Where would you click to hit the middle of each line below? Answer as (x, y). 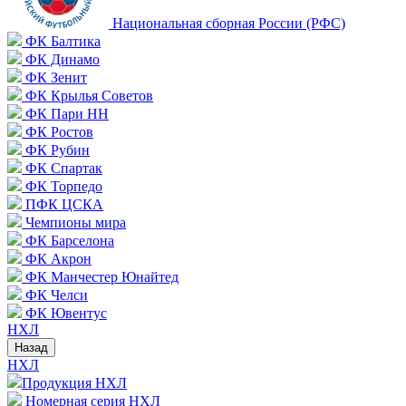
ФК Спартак (64, 168)
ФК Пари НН (67, 114)
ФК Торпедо (64, 186)
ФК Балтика (63, 41)
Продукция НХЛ (74, 383)
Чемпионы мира (76, 222)
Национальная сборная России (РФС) (229, 23)
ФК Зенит (56, 77)
